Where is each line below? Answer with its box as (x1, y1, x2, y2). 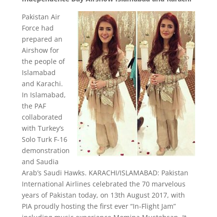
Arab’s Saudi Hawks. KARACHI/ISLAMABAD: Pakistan (21, 168, 188, 177)
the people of (21, 57, 65, 66)
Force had (21, 23, 54, 32)
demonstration (21, 146, 70, 155)
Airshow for (21, 46, 59, 55)
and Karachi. (21, 79, 63, 88)
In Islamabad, (21, 90, 66, 99)
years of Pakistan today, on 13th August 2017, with (21, 190, 185, 200)
